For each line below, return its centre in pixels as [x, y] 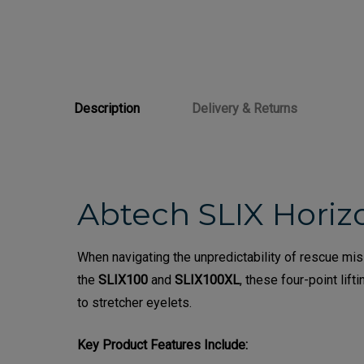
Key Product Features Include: [162, 345]
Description [107, 109]
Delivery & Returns [245, 109]
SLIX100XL [207, 280]
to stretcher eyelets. [134, 303]
